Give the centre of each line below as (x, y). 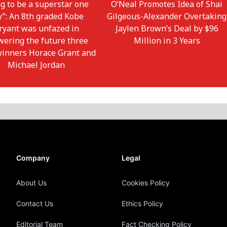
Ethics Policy (142, 204)
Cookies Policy (146, 183)
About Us (31, 183)
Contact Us (35, 204)
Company (33, 158)
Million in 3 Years (167, 41)
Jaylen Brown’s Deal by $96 (167, 29)
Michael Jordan (36, 65)
